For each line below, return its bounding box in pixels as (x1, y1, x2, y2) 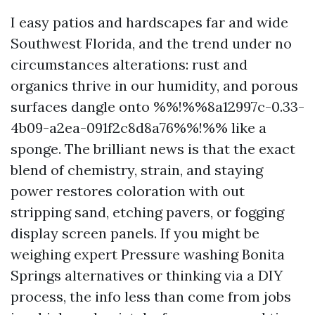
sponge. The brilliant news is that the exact (11, 140, 295, 157)
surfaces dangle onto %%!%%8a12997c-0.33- (11, 98, 304, 115)
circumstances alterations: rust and (11, 56, 247, 73)
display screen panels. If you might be (11, 224, 259, 242)
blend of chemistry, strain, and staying (11, 161, 263, 179)
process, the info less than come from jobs (11, 288, 291, 305)
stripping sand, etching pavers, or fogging (11, 203, 284, 221)
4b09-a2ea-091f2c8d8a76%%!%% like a (11, 119, 266, 136)
